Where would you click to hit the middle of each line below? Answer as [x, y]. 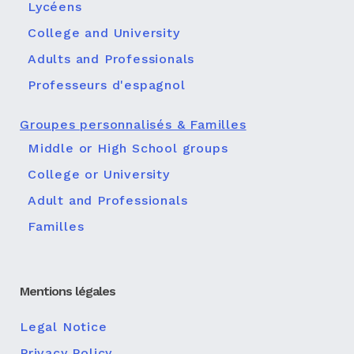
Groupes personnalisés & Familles [133, 124]
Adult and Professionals [108, 200]
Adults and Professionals [111, 59]
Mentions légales [68, 291]
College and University [104, 33]
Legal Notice [64, 327]
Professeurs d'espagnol [107, 85]
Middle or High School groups [128, 148]
